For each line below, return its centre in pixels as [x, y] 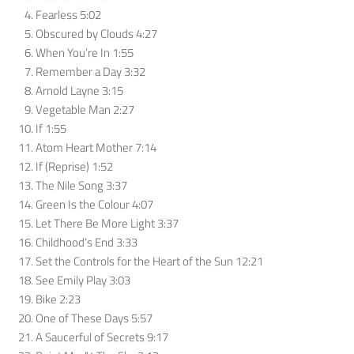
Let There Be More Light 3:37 [107, 223]
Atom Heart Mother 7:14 [96, 147]
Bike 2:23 [58, 299]
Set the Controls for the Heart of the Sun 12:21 [149, 261]
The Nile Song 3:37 [81, 185]
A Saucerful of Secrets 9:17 [102, 337]
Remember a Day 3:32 [90, 71]
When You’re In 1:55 [85, 52]
